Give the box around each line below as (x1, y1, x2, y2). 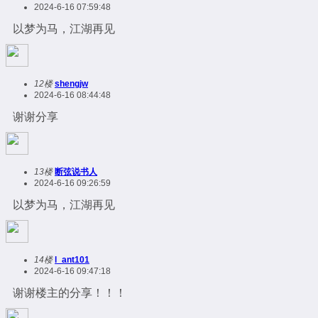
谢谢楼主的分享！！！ (13, 287, 126, 300)
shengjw (55, 79, 88, 89)
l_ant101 (55, 255, 89, 265)
